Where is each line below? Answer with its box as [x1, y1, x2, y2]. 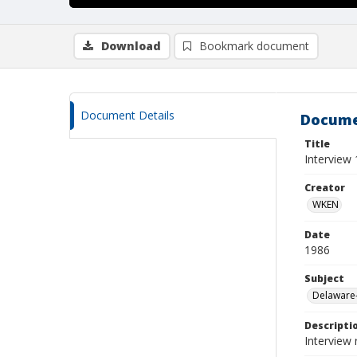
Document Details [80, 108, 175, 123]
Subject [304, 272, 344, 285]
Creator [304, 181, 345, 194]
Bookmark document [199, 38, 309, 53]
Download [101, 38, 161, 53]
